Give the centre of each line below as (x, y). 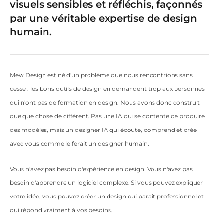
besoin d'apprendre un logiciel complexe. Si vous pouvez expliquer (106, 182)
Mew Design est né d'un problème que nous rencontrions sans (101, 75)
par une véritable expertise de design (103, 18)
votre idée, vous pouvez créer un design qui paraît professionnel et (107, 196)
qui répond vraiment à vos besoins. (61, 210)
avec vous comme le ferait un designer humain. (79, 143)
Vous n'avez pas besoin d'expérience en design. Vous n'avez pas (101, 169)
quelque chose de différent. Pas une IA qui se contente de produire (107, 116)
